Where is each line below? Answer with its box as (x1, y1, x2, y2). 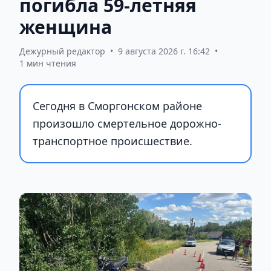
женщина (19, 15, 112, 40)
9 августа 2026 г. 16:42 (118, 45, 210, 57)
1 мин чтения (19, 57, 76, 70)
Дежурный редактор (19, 45, 105, 57)
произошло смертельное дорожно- (33, 116, 221, 131)
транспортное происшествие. (33, 134, 192, 149)
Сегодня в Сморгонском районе (33, 99, 202, 114)
